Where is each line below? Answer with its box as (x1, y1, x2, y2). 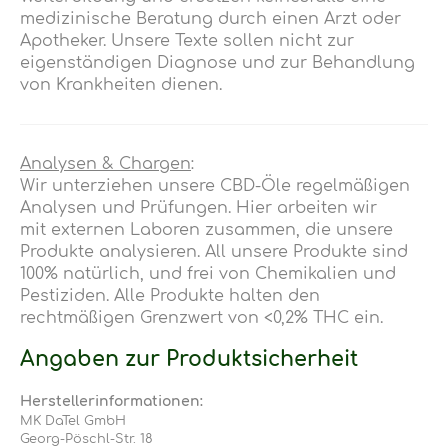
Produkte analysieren (20, 242, 197, 261)
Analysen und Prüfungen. (20, 198, 236, 217)
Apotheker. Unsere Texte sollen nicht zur (20, 31, 354, 50)
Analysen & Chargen (20, 154, 191, 173)
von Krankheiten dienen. (20, 75, 222, 94)
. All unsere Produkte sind (197, 242, 408, 261)
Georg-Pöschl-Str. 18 (20, 431, 153, 446)
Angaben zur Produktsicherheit (20, 347, 358, 371)
